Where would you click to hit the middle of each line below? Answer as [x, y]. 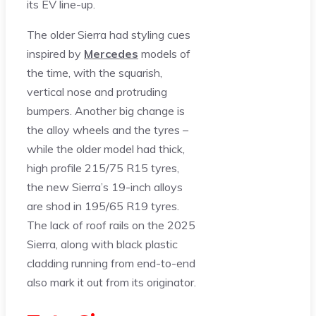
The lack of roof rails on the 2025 [111, 225]
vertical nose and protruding [97, 92]
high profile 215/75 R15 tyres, [103, 168]
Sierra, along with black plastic [102, 244]
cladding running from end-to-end [111, 263]
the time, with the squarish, [95, 73]
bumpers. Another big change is [106, 111]
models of [164, 54]
